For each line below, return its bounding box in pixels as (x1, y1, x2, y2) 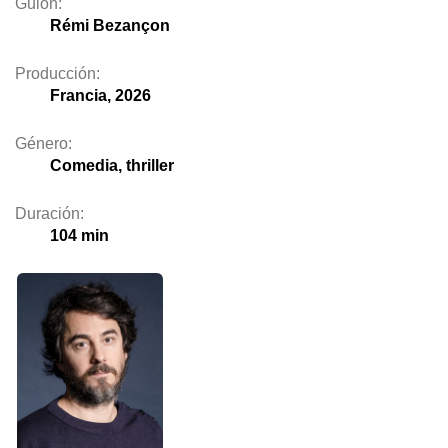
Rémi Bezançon (50, 16, 170, 34)
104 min (50, 226, 109, 244)
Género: (15, 134, 72, 152)
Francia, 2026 (50, 86, 151, 104)
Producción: (15, 64, 100, 82)
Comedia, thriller (50, 156, 174, 174)
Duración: (15, 204, 84, 222)
